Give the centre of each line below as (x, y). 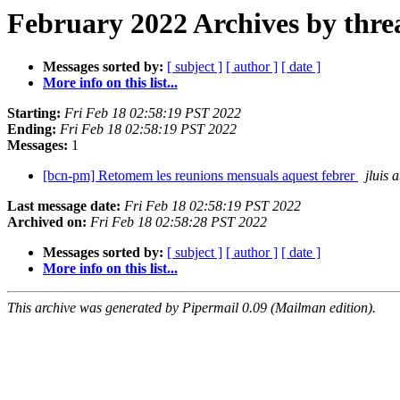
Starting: (34, 113)
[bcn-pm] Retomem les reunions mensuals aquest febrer (200, 176)
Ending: (32, 129)
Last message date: (64, 206)
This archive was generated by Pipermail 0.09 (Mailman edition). (192, 308)
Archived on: (47, 222)
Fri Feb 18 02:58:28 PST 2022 (179, 222)
